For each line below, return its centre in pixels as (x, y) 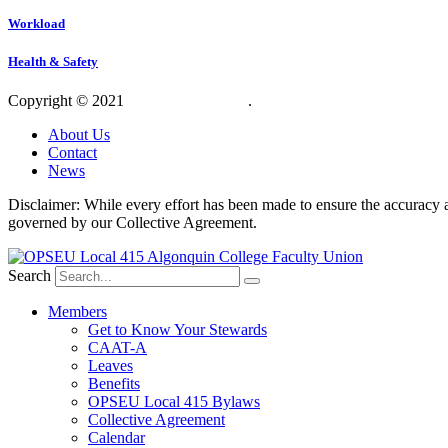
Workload (36, 23)
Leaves (110, 365)
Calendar (116, 437)
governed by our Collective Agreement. (132, 222)
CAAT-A (117, 347)
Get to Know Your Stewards (177, 329)
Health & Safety (53, 61)
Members (77, 311)
